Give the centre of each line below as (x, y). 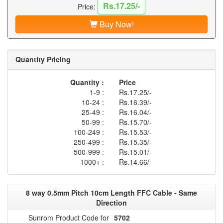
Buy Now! (115, 24)
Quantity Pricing (43, 59)
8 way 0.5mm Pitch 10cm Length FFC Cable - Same (111, 192)
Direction (111, 202)
